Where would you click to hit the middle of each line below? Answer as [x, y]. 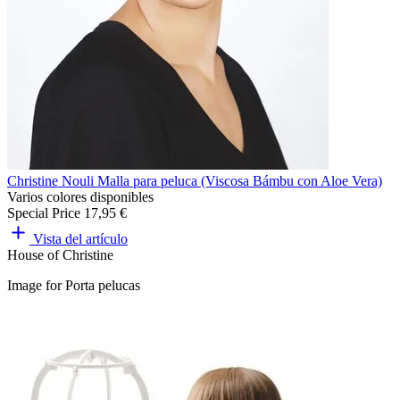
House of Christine [60, 254]
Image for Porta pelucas [74, 285]
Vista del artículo [80, 238]
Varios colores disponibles [80, 196]
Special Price [44, 212]
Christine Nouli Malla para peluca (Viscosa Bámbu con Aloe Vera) [195, 180]
